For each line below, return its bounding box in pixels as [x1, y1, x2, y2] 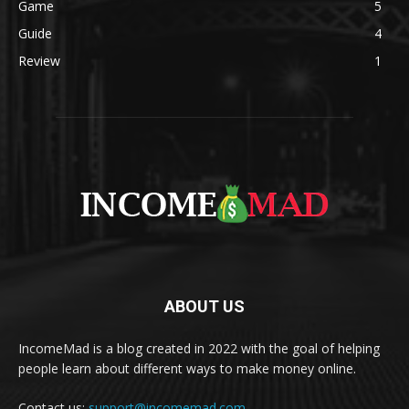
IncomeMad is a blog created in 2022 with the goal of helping [18, 339, 380, 357]
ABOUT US [164, 296, 245, 316]
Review [18, 51, 60, 69]
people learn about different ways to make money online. [18, 359, 356, 377]
